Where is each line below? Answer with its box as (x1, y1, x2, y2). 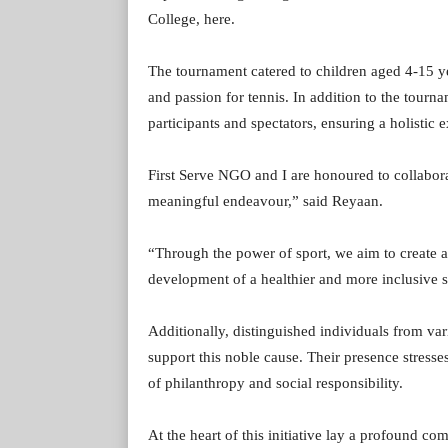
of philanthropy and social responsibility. (148, 375, 403, 392)
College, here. (148, 11, 235, 28)
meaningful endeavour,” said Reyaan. (148, 193, 383, 210)
